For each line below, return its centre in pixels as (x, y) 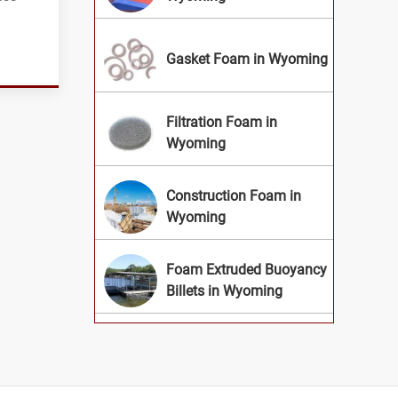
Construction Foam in (234, 196)
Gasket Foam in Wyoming (247, 59)
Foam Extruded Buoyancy (247, 270)
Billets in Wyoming (224, 291)
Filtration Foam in (222, 122)
